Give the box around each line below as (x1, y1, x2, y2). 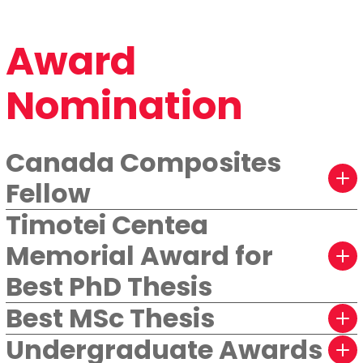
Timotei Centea (6, 207, 208, 243)
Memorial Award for (6, 237, 273, 274)
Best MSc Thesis (6, 300, 215, 336)
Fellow (6, 175, 91, 211)
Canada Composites (6, 144, 281, 181)
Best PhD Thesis (6, 268, 212, 305)
